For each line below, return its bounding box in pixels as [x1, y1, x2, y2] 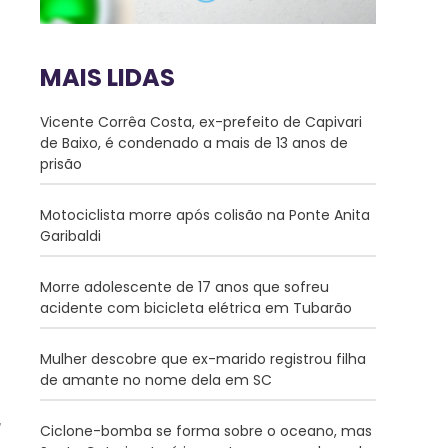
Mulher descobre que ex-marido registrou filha [40, 349, 366, 370]
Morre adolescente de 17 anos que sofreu [40, 277, 329, 298]
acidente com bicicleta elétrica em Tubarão [40, 298, 352, 319]
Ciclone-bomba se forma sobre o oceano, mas [40, 421, 372, 442]
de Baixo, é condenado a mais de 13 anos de [40, 133, 348, 154]
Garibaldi [40, 226, 101, 247]
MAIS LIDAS [40, 61, 175, 95]
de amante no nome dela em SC [40, 370, 272, 391]
